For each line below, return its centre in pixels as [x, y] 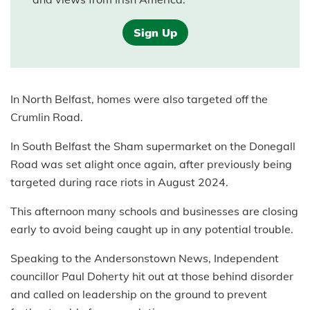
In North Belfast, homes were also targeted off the [139, 99]
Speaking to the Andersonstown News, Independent [145, 258]
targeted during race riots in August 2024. [119, 182]
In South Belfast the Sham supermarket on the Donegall [153, 146]
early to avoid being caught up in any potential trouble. [152, 229]
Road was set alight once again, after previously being [151, 164]
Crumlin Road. [47, 117]
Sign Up [155, 33]
